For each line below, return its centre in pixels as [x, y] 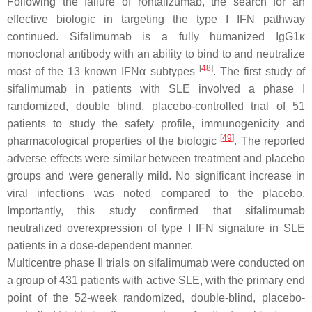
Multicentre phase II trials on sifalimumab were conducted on [156, 263]
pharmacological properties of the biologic [114, 141]
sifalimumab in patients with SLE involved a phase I [156, 89]
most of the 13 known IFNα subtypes [103, 71]
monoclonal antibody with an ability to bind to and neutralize [156, 54]
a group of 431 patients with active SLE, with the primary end [156, 280]
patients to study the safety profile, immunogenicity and [156, 124]
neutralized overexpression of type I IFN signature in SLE [156, 228]
